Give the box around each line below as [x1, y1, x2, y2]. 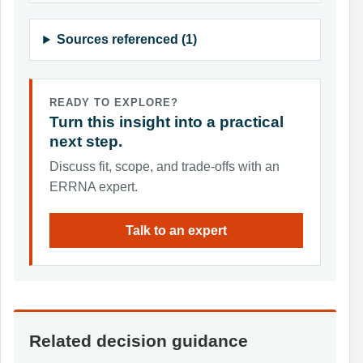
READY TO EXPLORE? [49, 97, 179, 109]
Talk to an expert [126, 223, 227, 237]
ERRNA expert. [49, 179, 138, 194]
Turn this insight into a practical [49, 113, 284, 131]
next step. [49, 133, 122, 151]
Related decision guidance [29, 331, 249, 350]
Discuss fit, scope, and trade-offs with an [49, 159, 280, 173]
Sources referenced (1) [57, 32, 198, 47]
